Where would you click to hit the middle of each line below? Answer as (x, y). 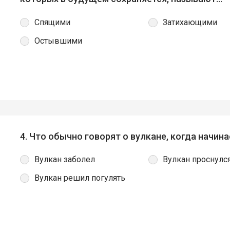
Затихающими (190, 22)
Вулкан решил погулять (80, 178)
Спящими (52, 22)
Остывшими (58, 41)
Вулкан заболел (65, 159)
